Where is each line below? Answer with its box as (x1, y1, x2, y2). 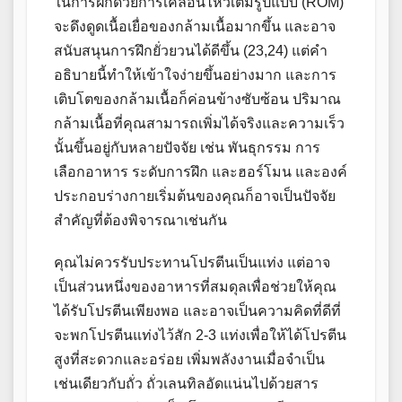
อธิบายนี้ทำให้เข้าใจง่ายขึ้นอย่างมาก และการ (54, 67, 336, 83)
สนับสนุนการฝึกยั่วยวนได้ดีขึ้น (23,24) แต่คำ (54, 43, 328, 59)
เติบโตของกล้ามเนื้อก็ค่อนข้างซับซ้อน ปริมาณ (54, 92, 341, 108)
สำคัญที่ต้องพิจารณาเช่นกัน (54, 213, 227, 229)
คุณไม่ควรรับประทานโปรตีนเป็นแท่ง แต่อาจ (54, 255, 330, 271)
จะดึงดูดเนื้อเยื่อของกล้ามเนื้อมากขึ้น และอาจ (54, 19, 336, 35)
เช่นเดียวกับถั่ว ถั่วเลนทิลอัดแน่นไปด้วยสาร (54, 376, 319, 392)
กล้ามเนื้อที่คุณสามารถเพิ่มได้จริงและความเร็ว (54, 116, 345, 132)
